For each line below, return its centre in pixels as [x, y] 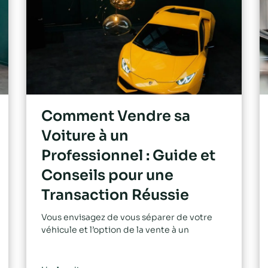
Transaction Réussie [115, 195]
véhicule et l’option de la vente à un [115, 230]
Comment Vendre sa [116, 116]
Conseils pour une [107, 176]
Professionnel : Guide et [128, 156]
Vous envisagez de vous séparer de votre [127, 217]
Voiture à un [85, 136]
